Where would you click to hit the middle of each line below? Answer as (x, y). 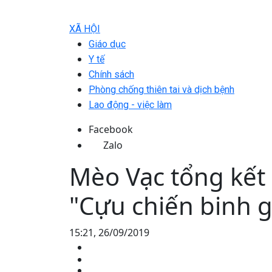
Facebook (111, 129)
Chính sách (111, 74)
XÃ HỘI (85, 29)
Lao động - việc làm (130, 105)
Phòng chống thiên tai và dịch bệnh (161, 90)
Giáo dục (107, 44)
